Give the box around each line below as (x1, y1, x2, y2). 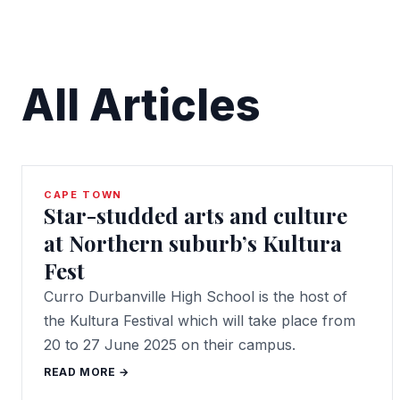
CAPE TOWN (44, 188, 122, 201)
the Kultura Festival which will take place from (44, 312, 355, 329)
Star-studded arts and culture (44, 201, 347, 229)
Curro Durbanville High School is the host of (44, 287, 347, 305)
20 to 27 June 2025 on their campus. (44, 336, 296, 354)
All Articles (21, 79, 261, 131)
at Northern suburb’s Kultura (44, 229, 342, 257)
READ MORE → (44, 365, 129, 379)
